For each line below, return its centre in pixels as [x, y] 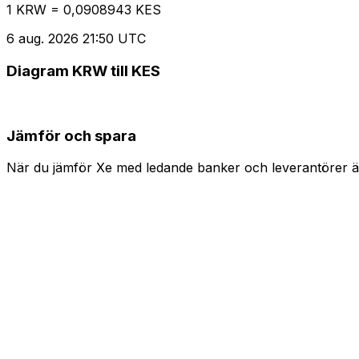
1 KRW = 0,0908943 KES [84, 10]
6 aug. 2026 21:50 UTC [76, 39]
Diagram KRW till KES [83, 71]
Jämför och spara [71, 135]
